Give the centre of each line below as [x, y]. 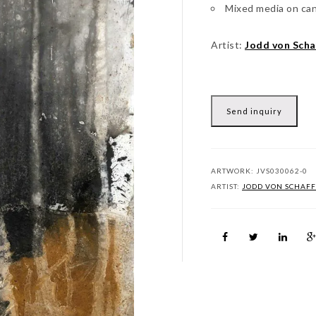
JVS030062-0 [282, 171]
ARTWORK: [233, 171]
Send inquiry [254, 111]
